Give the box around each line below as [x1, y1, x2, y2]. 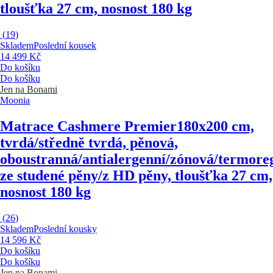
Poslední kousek [34, 40, 96, 51]
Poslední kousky [34, 224, 97, 235]
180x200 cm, [177, 118, 254, 135]
